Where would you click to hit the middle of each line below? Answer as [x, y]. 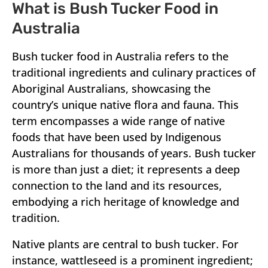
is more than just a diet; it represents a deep [126, 170]
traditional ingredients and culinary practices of [134, 73]
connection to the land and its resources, [117, 186]
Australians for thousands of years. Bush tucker [134, 153]
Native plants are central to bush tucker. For [125, 244]
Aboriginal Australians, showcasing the [111, 89]
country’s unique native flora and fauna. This [125, 105]
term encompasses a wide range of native [118, 121]
